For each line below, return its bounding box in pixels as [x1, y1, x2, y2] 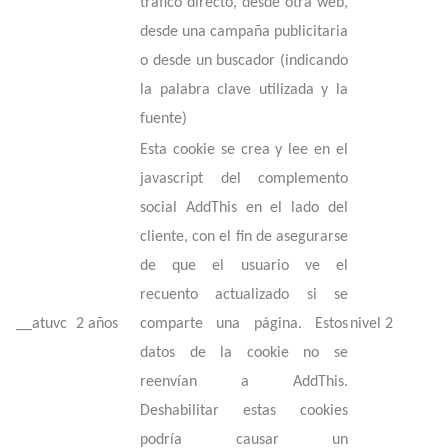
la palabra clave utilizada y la [140, 82, 348, 98]
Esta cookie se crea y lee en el [140, 142, 348, 158]
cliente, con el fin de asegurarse [140, 229, 348, 245]
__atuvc [16, 316, 67, 332]
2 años [76, 316, 118, 332]
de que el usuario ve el [140, 258, 348, 274]
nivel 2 [350, 316, 393, 332]
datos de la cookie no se [140, 345, 348, 361]
